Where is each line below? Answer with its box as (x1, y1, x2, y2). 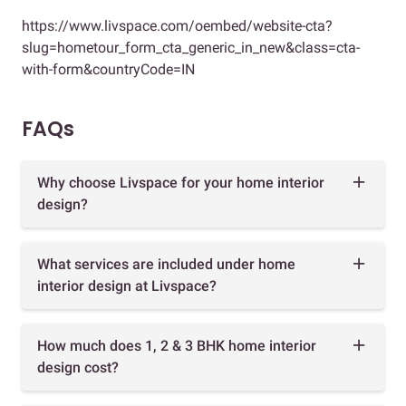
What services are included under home (37, 256, 295, 274)
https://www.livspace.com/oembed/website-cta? (22, 17, 333, 35)
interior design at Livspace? (37, 277, 217, 295)
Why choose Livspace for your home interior (37, 174, 324, 192)
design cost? (37, 359, 119, 377)
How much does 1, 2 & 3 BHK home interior (37, 337, 316, 355)
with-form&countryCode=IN (22, 61, 195, 79)
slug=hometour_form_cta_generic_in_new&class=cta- (22, 39, 360, 57)
